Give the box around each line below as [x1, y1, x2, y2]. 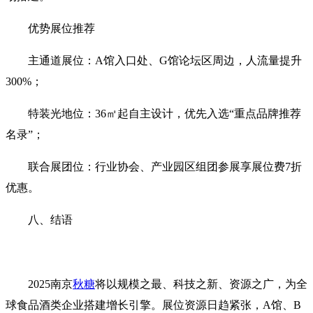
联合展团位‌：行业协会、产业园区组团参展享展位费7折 [28, 160, 302, 173]
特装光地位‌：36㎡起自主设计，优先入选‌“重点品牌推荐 [28, 107, 301, 119]
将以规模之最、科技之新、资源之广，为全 [95, 277, 307, 290]
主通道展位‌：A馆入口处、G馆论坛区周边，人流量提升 [28, 54, 302, 66]
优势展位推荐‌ [28, 22, 95, 34]
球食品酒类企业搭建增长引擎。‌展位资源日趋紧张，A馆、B [6, 298, 301, 311]
